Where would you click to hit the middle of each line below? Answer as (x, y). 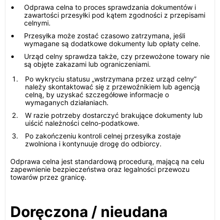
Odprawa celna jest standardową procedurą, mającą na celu (107, 161)
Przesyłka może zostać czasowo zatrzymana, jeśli (105, 36)
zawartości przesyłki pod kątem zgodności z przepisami (115, 15)
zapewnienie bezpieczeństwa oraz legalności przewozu (100, 169)
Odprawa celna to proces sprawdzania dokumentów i (110, 7)
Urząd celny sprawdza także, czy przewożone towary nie (117, 56)
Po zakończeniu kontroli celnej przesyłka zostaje (103, 136)
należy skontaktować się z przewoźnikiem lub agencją (112, 87)
